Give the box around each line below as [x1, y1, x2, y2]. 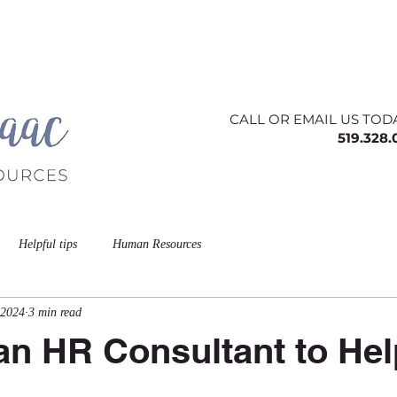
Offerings [245, 19, 307, 38]
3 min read [28, 305, 82, 319]
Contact [149, 19, 200, 38]
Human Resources [113, 237, 201, 251]
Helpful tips [19, 237, 77, 251]
